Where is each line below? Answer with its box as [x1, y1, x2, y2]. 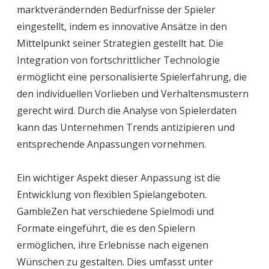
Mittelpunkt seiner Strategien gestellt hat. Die [17, 37, 223, 50]
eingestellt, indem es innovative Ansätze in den [17, 20, 227, 34]
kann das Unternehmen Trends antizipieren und [17, 121, 235, 134]
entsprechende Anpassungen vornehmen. [17, 138, 206, 151]
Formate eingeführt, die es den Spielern [17, 222, 195, 235]
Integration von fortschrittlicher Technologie [17, 53, 220, 67]
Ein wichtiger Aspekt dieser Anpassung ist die [17, 171, 220, 185]
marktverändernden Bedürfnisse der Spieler [17, 3, 216, 17]
